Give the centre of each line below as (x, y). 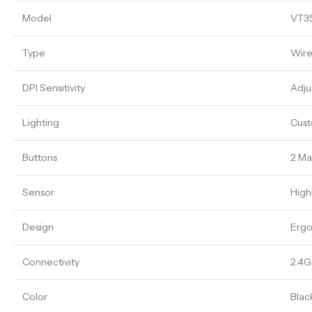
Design (38, 227)
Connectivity (51, 262)
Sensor (38, 192)
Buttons (40, 157)
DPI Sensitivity (54, 87)
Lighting (41, 122)
